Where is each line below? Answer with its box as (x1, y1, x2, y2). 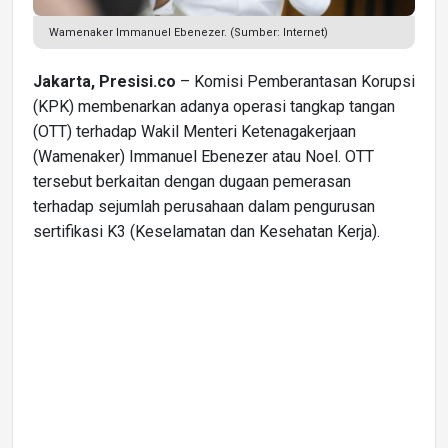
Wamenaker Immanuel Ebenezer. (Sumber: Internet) (49, 25, 328, 39)
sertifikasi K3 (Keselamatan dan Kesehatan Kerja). (33, 221, 380, 241)
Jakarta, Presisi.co (33, 71, 176, 91)
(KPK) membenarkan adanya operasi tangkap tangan (33, 96, 395, 116)
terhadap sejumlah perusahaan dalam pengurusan (33, 196, 375, 216)
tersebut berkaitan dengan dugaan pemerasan (33, 171, 351, 191)
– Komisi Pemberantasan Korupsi (176, 71, 415, 91)
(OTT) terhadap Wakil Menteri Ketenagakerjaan (33, 121, 356, 141)
